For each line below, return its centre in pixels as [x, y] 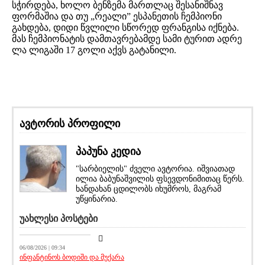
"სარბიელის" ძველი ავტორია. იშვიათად [155, 169]
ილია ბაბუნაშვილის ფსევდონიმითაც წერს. [160, 179]
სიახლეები [72, 231]
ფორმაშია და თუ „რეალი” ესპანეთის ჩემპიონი [117, 16]
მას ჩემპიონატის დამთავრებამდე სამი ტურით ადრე [127, 38]
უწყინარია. [97, 199]
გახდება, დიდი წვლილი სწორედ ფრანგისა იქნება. [125, 27]
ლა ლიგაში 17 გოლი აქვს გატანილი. [94, 50]
